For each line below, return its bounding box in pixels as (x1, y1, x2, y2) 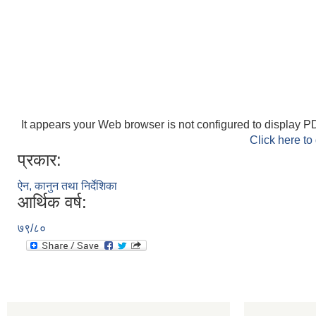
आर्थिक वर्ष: (18, 193, 87, 212)
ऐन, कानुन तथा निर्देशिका (18, 180, 117, 192)
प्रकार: (18, 150, 61, 169)
